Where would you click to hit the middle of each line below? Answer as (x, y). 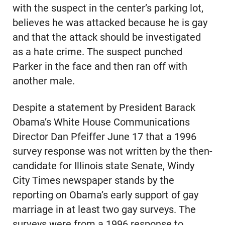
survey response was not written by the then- (112, 151)
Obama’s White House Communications (101, 122)
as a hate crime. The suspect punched (97, 52)
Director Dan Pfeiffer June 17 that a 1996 (104, 137)
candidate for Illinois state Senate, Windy (103, 166)
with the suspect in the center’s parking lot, (108, 9)
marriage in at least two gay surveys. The (104, 209)
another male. (43, 81)
